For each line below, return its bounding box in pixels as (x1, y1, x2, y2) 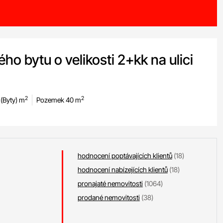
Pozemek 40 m (36, 96, 81, 104)
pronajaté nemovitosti (77, 179, 143, 188)
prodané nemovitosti (77, 193, 140, 202)
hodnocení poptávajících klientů (77, 151, 172, 160)
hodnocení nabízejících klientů (77, 165, 168, 174)
